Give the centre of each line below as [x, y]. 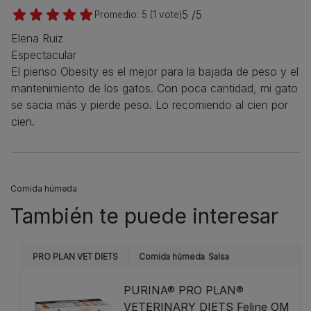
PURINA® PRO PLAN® [184, 291]
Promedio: [118, 15]
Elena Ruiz [37, 39]
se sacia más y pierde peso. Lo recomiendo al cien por [150, 105]
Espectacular [44, 55]
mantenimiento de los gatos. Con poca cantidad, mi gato [154, 89]
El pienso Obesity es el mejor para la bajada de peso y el [155, 72]
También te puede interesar [144, 216]
